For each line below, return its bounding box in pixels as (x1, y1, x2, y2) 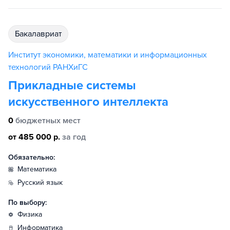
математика (23, 165, 56, 174)
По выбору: (8, 198, 47, 207)
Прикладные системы (8, 78, 136, 93)
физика (23, 210, 42, 219)
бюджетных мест (15, 116, 81, 126)
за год (62, 132, 86, 142)
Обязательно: (8, 153, 55, 162)
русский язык (22, 178, 63, 187)
